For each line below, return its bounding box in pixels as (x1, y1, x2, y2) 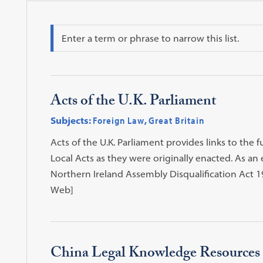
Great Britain (148, 114, 204, 126)
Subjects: (50, 114, 91, 126)
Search (52, 23, 83, 34)
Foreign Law (92, 114, 144, 126)
